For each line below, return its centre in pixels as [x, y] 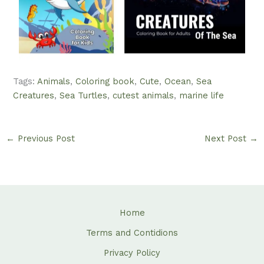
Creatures [34, 96]
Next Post [227, 138]
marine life [202, 96]
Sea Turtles [84, 96]
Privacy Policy [132, 253]
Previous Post [44, 138]
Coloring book [105, 82]
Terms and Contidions [132, 233]
